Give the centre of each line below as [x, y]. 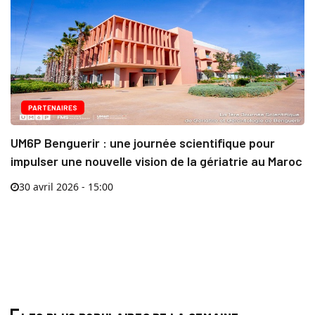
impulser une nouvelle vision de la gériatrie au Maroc [156, 161]
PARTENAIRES [53, 108]
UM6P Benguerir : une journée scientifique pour [143, 143]
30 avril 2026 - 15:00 [66, 187]
